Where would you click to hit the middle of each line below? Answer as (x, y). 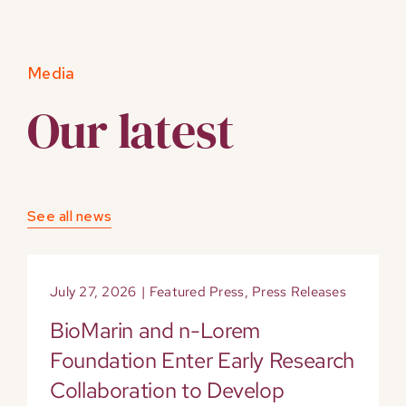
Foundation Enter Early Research (202, 361)
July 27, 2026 (93, 292)
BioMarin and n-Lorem (155, 331)
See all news (69, 217)
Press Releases (299, 292)
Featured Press (197, 292)
